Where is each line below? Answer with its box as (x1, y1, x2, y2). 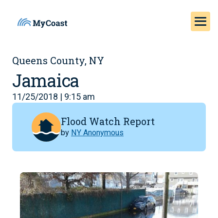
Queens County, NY (12, 54, 104, 67)
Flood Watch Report (61, 114, 155, 127)
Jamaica (12, 69, 80, 92)
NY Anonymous (71, 127, 124, 137)
